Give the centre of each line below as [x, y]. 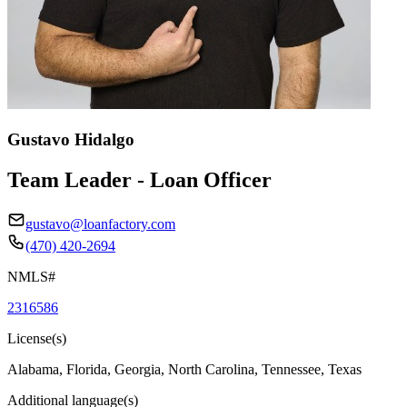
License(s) [37, 338]
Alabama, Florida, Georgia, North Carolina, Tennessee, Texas [184, 369]
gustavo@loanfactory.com [100, 223]
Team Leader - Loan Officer [139, 179]
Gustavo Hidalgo [71, 139]
